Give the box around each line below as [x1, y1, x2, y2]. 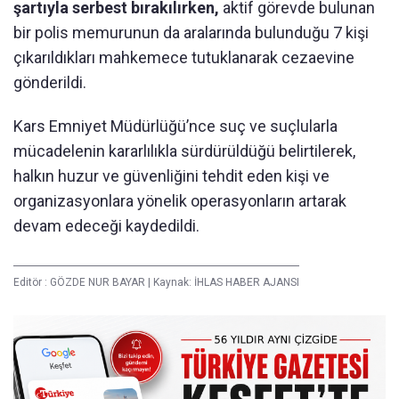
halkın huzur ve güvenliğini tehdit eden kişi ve [13, 167, 330, 186]
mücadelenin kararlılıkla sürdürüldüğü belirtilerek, [13, 142, 355, 161]
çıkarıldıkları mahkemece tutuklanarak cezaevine [13, 48, 354, 68]
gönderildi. [13, 73, 86, 93]
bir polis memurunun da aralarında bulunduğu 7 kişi [13, 23, 369, 43]
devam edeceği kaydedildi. [13, 216, 199, 236]
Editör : [13, 276, 50, 289]
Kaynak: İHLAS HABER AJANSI [151, 276, 299, 289]
